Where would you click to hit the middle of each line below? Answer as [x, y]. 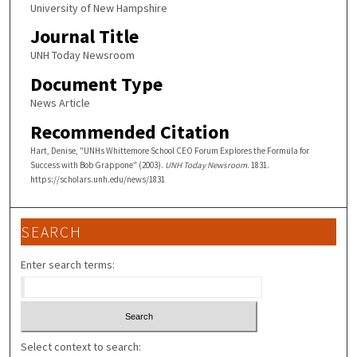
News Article [60, 102]
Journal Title [84, 37]
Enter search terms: [68, 265]
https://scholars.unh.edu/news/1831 [97, 179]
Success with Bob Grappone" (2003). [97, 165]
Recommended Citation [129, 131]
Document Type [96, 84]
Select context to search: [81, 346]
